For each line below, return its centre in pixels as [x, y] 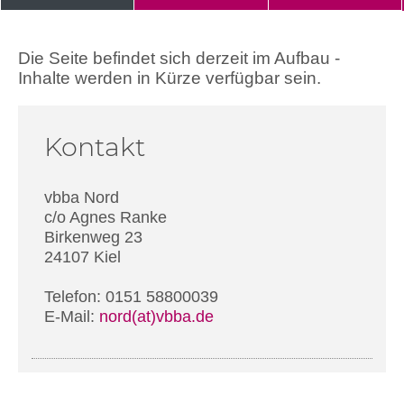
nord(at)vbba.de [157, 317]
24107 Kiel [83, 257]
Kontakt [95, 146]
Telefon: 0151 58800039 [132, 297]
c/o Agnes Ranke [106, 218]
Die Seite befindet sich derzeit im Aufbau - [179, 59]
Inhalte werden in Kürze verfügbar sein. [170, 78]
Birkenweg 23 [94, 238]
